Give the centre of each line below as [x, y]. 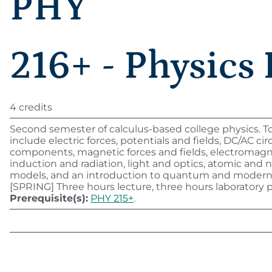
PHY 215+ [112, 198]
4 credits [31, 107]
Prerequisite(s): [49, 198]
